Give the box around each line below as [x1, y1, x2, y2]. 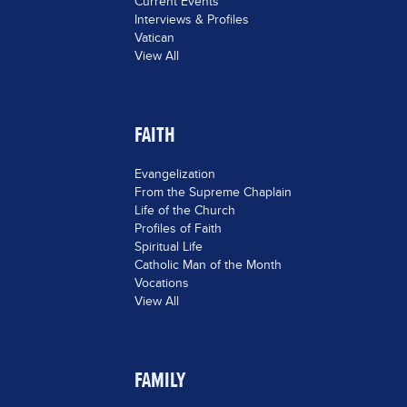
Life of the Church [134, 201, 235, 219]
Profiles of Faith [134, 219, 222, 237]
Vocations [134, 273, 189, 292]
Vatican [134, 28, 174, 46]
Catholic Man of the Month [134, 255, 282, 273]
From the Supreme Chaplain [134, 183, 292, 201]
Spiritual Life [134, 237, 203, 255]
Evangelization [134, 164, 215, 183]
